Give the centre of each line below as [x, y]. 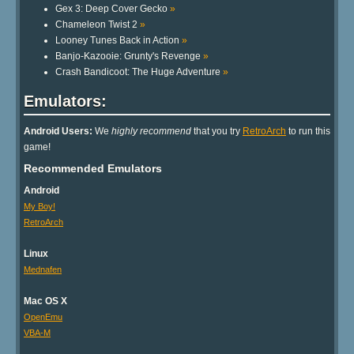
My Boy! [40, 207]
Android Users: [58, 132]
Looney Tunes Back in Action [119, 41]
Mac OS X [45, 301]
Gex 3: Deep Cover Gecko [113, 9]
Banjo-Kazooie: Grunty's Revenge [129, 56]
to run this [308, 132]
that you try [217, 132]
